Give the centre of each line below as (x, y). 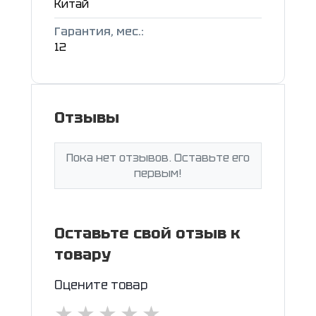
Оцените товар (101, 285)
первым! (158, 173)
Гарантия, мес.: (99, 31)
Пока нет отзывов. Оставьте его (158, 157)
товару (83, 254)
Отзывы (87, 117)
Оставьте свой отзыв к (147, 233)
